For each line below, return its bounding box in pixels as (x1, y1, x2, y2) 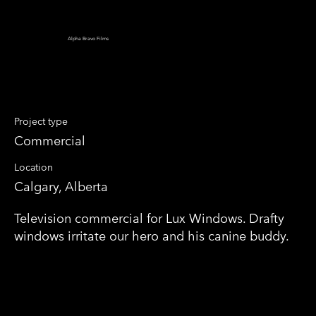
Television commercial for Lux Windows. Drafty (14, 210, 284, 226)
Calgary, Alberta (14, 178, 108, 195)
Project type (14, 115, 68, 128)
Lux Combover (14, 87, 66, 97)
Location (14, 161, 53, 174)
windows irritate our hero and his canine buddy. (14, 228, 289, 244)
